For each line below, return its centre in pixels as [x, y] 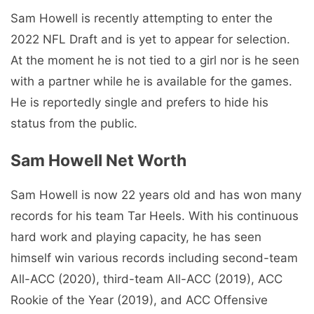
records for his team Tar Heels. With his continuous [155, 216]
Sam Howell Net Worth [98, 161]
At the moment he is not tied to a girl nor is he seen [155, 60]
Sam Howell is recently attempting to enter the [142, 18]
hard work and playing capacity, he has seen [136, 237]
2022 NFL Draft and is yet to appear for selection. [150, 39]
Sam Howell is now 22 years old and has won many [156, 195]
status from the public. [74, 123]
